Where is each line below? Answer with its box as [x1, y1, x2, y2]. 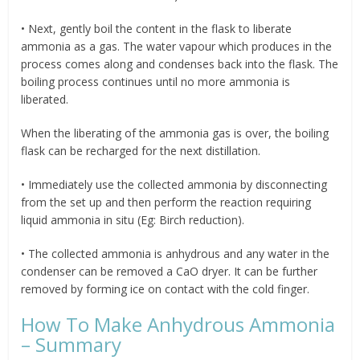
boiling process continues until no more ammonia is [21, 73, 291, 89]
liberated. [21, 91, 69, 107]
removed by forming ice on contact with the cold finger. [21, 280, 310, 297]
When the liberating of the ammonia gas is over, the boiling [21, 125, 329, 141]
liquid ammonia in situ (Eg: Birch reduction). [21, 211, 245, 227]
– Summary [21, 330, 122, 358]
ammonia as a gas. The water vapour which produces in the [21, 38, 333, 54]
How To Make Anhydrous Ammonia [21, 310, 336, 337]
